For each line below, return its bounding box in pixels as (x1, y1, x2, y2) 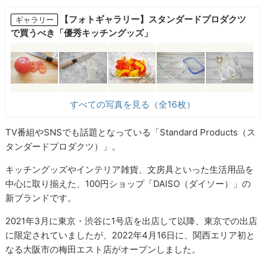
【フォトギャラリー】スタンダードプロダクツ (60, 13, 247, 25)
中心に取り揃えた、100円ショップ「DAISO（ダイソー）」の (5, 178, 251, 190)
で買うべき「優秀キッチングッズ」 (10, 27, 153, 38)
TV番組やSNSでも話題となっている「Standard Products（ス (5, 127, 256, 138)
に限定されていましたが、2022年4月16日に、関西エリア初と (5, 230, 256, 241)
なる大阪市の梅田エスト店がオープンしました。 (5, 244, 201, 256)
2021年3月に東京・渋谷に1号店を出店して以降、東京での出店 (5, 215, 258, 227)
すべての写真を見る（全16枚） (70, 98, 195, 110)
